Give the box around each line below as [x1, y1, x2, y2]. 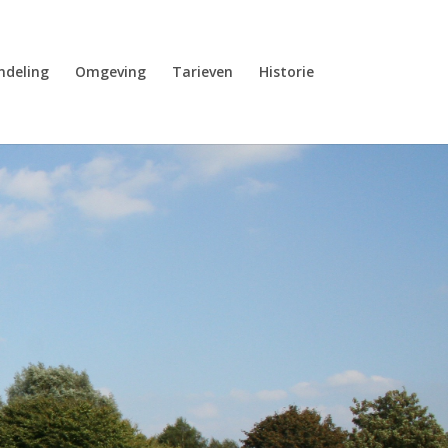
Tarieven [171, 62, 233, 81]
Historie [258, 62, 314, 81]
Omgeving [74, 62, 146, 81]
